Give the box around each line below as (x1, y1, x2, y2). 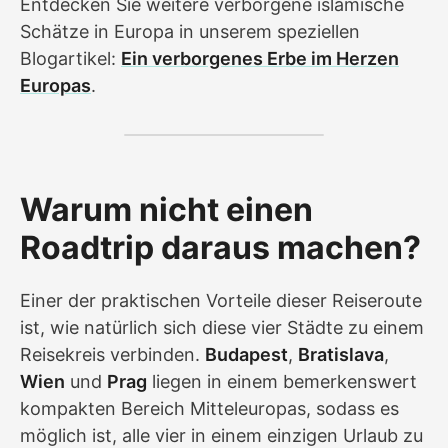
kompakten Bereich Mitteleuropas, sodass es (20, 397, 399, 419)
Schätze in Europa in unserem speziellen (20, 20, 360, 42)
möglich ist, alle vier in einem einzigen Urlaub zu (20, 424, 423, 446)
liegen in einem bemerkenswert (147, 370, 417, 392)
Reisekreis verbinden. (20, 343, 205, 365)
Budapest (205, 343, 288, 365)
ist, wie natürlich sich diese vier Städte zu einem (20, 316, 424, 338)
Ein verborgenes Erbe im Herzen (121, 47, 399, 69)
